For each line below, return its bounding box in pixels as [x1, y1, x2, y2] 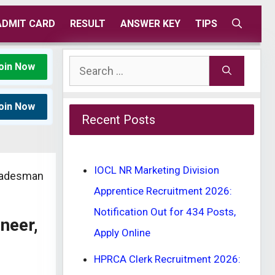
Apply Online [94, 227, 150, 239]
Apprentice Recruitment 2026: [94, 185, 232, 197]
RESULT [70, 18, 106, 29]
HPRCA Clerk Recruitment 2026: [94, 252, 241, 265]
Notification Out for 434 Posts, [94, 206, 236, 218]
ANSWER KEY [120, 18, 180, 29]
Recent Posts [82, 112, 155, 127]
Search [69, 60, 101, 72]
